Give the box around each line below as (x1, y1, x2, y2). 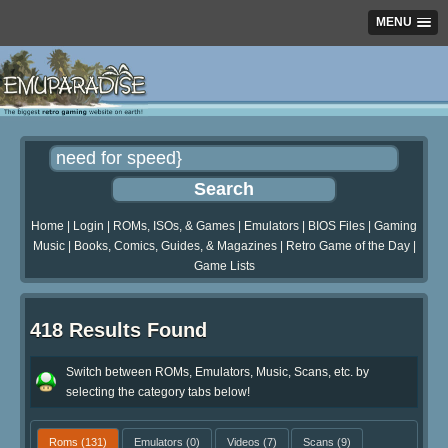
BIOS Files (308, 219, 365, 234)
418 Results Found (30, 319, 207, 342)
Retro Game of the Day (285, 239, 410, 254)
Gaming (374, 219, 417, 234)
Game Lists (193, 259, 255, 274)
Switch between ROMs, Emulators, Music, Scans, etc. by (66, 364, 369, 379)
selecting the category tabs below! (66, 384, 250, 399)
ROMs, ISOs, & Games (113, 219, 235, 234)
